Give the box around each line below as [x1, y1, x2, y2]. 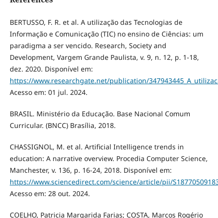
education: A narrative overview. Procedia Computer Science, [9, 154, 208, 163]
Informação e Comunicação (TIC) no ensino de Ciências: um [9, 29, 203, 39]
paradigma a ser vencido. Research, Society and [9, 41, 166, 51]
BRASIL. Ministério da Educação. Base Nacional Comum [9, 109, 190, 119]
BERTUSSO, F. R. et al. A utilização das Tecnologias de [9, 18, 182, 27]
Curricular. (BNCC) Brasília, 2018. [9, 121, 116, 130]
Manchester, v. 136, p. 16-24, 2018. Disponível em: [9, 165, 172, 175]
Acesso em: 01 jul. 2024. [9, 88, 88, 97]
